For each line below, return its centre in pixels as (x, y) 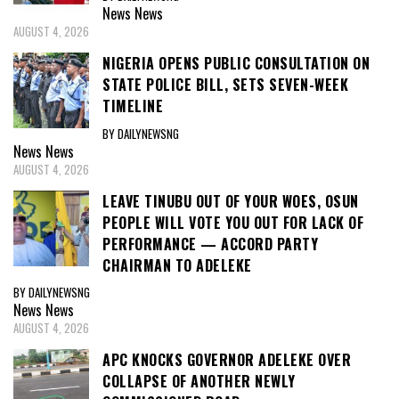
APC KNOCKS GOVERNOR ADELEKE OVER (227, 360)
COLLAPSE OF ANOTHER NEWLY (199, 382)
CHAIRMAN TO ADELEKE (177, 265)
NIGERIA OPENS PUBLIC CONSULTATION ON (236, 63)
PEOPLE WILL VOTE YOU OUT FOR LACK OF (233, 222)
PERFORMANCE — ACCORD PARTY (210, 244)
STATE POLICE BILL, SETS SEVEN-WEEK (225, 84)
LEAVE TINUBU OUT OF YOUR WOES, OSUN (231, 201)
